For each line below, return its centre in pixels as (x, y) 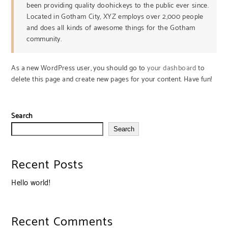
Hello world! (31, 183)
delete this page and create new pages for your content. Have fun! (112, 80)
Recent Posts (48, 165)
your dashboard (172, 68)
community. (44, 39)
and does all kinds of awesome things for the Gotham (111, 28)
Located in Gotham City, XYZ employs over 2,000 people (115, 17)
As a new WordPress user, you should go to (79, 68)
